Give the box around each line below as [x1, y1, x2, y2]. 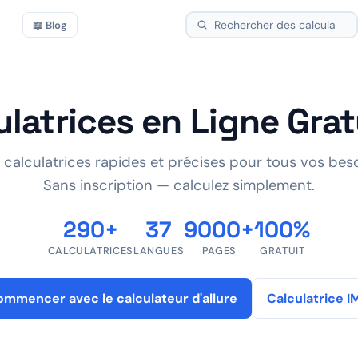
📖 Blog [33, 18, 67, 32]
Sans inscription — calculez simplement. [43, 176, 315, 195]
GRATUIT [260, 244, 305, 257]
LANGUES [133, 244, 185, 257]
